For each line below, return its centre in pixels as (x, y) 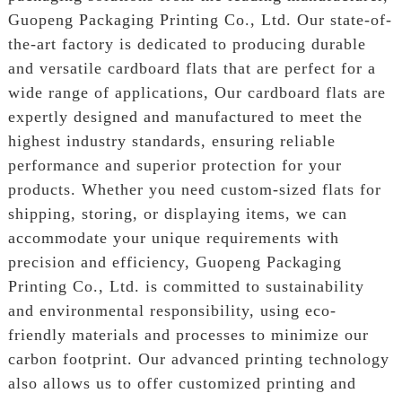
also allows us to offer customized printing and (182, 383)
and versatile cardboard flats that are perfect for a (192, 68)
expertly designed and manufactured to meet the (185, 116)
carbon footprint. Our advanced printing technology (198, 358)
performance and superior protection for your (175, 165)
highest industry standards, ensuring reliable (171, 140)
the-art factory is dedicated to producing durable (187, 44)
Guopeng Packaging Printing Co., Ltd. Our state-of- (200, 19)
